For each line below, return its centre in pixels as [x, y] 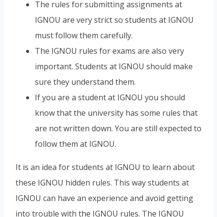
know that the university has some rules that [116, 113]
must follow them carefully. [84, 35]
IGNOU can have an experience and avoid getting [104, 198]
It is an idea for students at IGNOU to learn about [105, 167]
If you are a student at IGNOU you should [110, 97]
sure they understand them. [85, 82]
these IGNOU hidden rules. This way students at [102, 182]
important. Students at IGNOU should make [114, 66]
